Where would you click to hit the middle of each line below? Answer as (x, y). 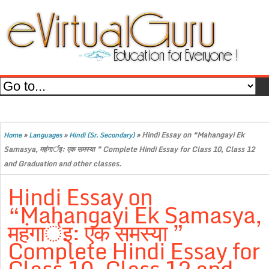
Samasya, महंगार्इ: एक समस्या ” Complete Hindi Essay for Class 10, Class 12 (129, 149)
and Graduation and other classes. (62, 164)
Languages (45, 135)
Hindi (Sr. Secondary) (102, 135)
